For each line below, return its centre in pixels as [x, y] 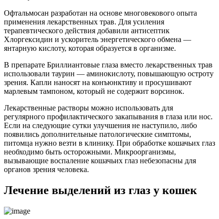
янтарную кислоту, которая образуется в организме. [90, 48]
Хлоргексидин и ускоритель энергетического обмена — [98, 40]
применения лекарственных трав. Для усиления [84, 22]
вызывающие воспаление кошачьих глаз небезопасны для [100, 161]
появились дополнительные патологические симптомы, [98, 134]
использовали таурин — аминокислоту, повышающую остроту [109, 74]
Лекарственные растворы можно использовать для [88, 108]
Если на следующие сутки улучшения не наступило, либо [100, 126]
